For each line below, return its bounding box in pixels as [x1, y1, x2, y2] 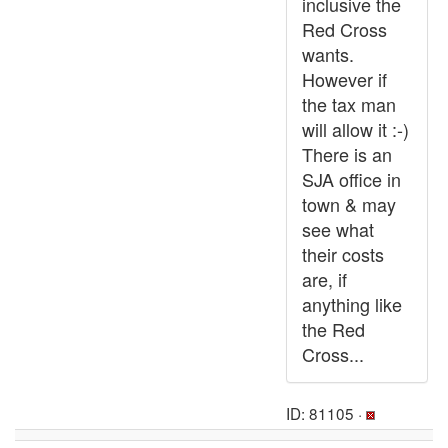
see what [302, 216, 374, 242]
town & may [302, 191, 396, 217]
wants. [302, 41, 354, 67]
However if [302, 66, 387, 92]
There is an [302, 141, 392, 167]
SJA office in [302, 166, 401, 192]
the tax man [302, 91, 396, 117]
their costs [302, 241, 384, 267]
